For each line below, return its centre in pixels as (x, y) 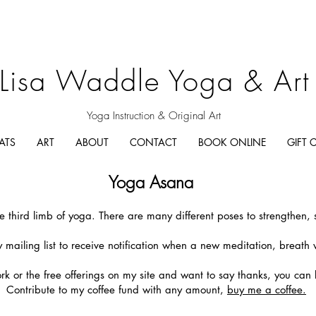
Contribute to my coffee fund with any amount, (117, 290)
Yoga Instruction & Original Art (154, 116)
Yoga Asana (151, 182)
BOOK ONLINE (232, 142)
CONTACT (153, 142)
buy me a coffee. (267, 290)
